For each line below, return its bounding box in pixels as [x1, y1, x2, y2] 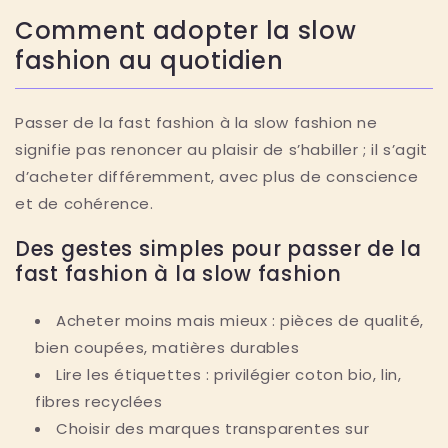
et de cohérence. [15, 192, 154, 214]
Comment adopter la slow [15, 13, 357, 47]
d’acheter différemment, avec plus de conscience [15, 165, 419, 187]
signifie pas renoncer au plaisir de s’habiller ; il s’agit [15, 138, 428, 160]
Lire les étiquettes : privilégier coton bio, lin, [56, 364, 402, 386]
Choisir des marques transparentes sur [56, 418, 370, 440]
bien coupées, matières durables [35, 337, 300, 359]
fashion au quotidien [15, 43, 284, 77]
